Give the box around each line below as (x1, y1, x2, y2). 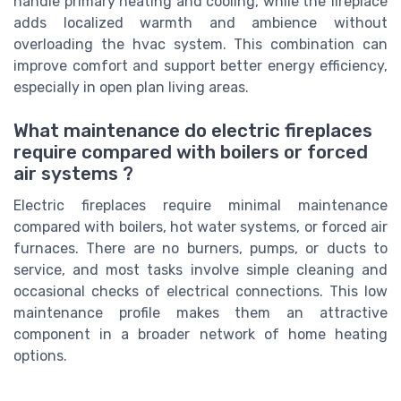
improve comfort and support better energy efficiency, (13, 56, 388, 74)
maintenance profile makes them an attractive (13, 304, 388, 322)
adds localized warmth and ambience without (13, 13, 388, 31)
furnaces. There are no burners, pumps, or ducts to (13, 240, 388, 258)
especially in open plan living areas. (13, 78, 249, 96)
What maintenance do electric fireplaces (13, 120, 372, 142)
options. (13, 347, 67, 365)
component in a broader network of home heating (13, 326, 388, 344)
